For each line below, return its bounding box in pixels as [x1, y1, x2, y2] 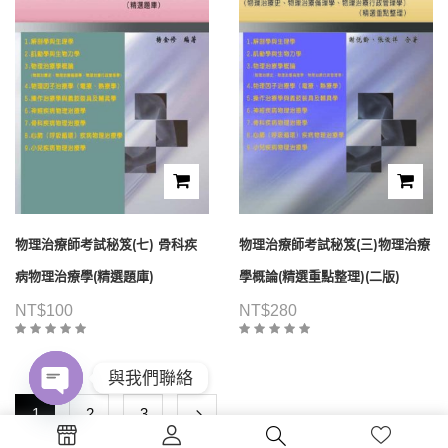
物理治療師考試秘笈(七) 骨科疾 [15, 234, 197, 254]
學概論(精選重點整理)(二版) [239, 266, 400, 286]
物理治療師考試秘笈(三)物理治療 [239, 234, 430, 254]
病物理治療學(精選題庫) [15, 266, 154, 286]
